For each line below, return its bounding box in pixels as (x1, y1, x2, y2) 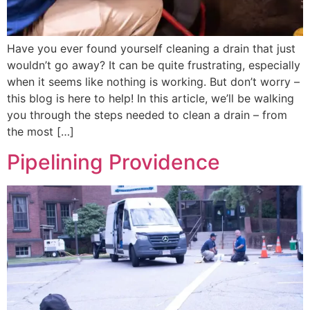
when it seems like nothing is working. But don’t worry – (7, 74, 300, 89)
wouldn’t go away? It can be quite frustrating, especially (7, 57, 300, 72)
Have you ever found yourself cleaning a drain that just (7, 41, 295, 55)
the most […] (7, 124, 74, 138)
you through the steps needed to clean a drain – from (7, 107, 287, 122)
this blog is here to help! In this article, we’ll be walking (7, 91, 294, 105)
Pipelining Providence (7, 149, 220, 175)
